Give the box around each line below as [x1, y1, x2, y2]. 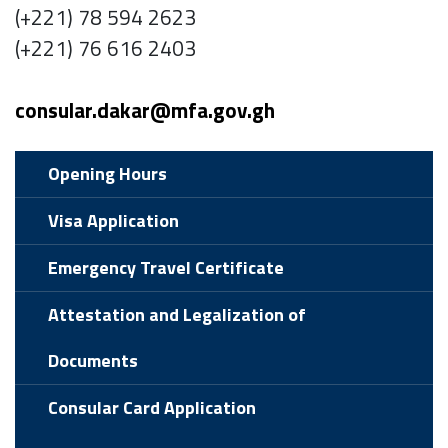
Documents [48, 347, 139, 375]
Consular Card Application [48, 394, 257, 422]
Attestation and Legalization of [48, 301, 307, 329]
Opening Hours [48, 160, 168, 188]
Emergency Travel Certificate [48, 254, 285, 282]
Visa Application [48, 207, 180, 235]
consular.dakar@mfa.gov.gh [15, 94, 275, 127]
